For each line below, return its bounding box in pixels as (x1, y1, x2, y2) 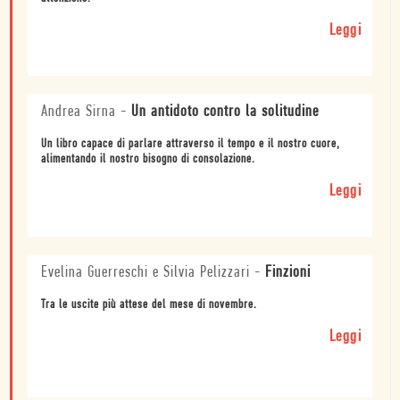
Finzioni (265, 264, 311, 282)
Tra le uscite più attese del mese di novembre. (41, 298, 257, 312)
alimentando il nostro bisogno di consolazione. (41, 153, 255, 167)
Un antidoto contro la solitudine (131, 104, 319, 121)
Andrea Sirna (41, 104, 116, 121)
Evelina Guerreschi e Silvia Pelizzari (41, 264, 250, 282)
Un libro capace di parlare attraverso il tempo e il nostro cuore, (41, 137, 340, 152)
